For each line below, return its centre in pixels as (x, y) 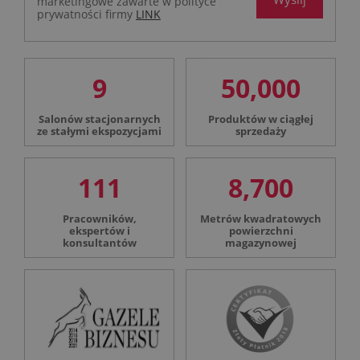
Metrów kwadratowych (261, 219)
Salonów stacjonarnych (99, 119)
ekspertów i (99, 231)
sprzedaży (261, 131)
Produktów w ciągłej (261, 119)
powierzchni (261, 231)
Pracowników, (99, 219)
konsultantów (99, 243)
